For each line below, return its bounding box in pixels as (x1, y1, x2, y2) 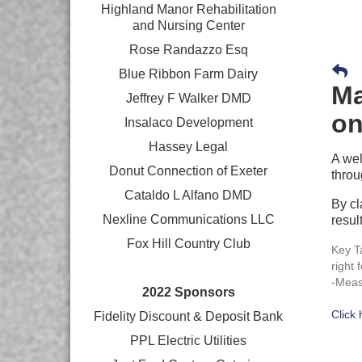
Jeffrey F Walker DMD (125, 91, 251, 105)
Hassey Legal (149, 140, 229, 154)
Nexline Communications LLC (102, 213, 275, 226)
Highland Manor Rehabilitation (100, 2, 276, 16)
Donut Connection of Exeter (109, 164, 268, 178)
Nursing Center (157, 19, 245, 32)
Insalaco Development (124, 116, 253, 129)
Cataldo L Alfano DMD (124, 188, 253, 202)
